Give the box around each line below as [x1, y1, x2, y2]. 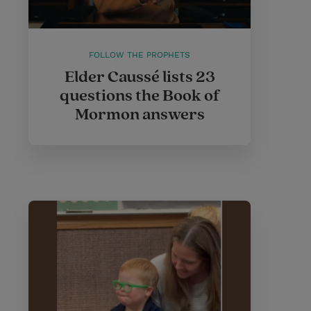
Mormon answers [74, 104, 205, 125]
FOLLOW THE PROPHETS [89, 50, 190, 60]
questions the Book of [59, 85, 220, 106]
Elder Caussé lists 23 [64, 67, 215, 87]
